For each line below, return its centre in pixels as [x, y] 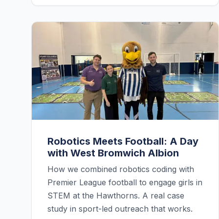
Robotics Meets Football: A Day [123, 142]
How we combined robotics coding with [121, 169]
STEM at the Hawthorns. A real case [116, 196]
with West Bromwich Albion [113, 153]
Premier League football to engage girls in [125, 183]
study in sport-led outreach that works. [120, 209]
